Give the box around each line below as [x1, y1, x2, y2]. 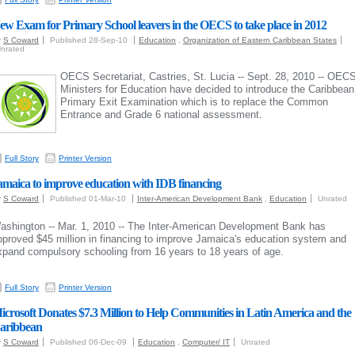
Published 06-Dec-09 [50, 338, 129, 346]
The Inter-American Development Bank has [128, 220, 326, 232]
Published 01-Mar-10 [50, 194, 128, 203]
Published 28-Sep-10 [50, 36, 130, 44]
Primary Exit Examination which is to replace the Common [60, 96, 328, 108]
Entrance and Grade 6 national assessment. [60, 109, 262, 120]
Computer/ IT [182, 338, 230, 346]
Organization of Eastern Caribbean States [183, 36, 337, 44]
